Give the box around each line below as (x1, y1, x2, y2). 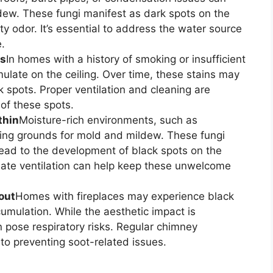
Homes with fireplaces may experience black (15, 190, 234, 203)
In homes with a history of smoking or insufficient (6, 53, 246, 66)
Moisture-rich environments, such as (19, 114, 197, 127)
